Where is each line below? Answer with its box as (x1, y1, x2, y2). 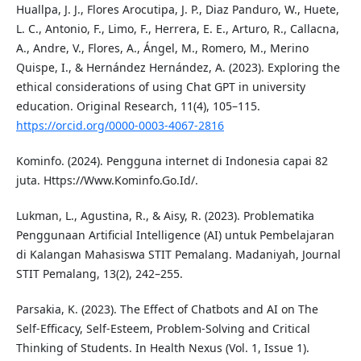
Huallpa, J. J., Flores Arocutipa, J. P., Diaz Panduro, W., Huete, (15, 2, 339, 18)
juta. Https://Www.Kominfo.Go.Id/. (15, 172, 198, 189)
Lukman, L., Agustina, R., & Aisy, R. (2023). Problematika (15, 208, 314, 224)
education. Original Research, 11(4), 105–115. (15, 98, 260, 114)
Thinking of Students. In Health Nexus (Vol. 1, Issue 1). (15, 340, 309, 356)
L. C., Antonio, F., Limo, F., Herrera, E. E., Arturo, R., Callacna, (15, 21, 339, 37)
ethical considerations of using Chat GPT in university (15, 79, 305, 95)
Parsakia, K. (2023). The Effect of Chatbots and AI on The (15, 301, 318, 317)
